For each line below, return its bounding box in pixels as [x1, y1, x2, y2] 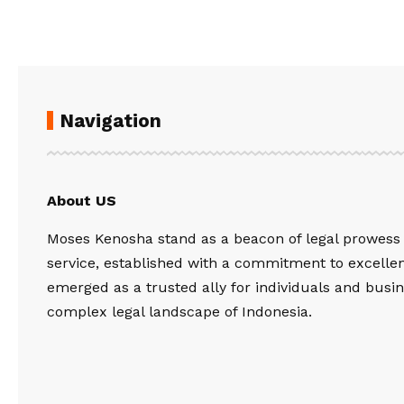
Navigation [60, 108, 161, 132]
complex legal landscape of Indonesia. [47, 302, 312, 320]
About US [47, 191, 116, 209]
